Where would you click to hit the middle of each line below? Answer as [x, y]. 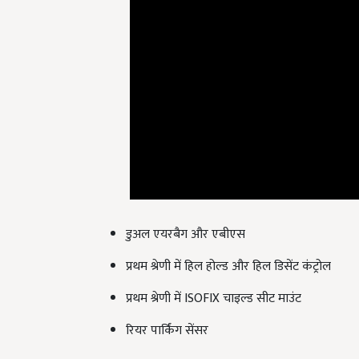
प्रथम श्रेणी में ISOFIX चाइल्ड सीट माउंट [214, 280]
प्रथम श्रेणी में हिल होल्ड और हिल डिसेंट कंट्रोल [228, 248]
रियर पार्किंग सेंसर [167, 312]
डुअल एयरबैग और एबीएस [186, 216]
